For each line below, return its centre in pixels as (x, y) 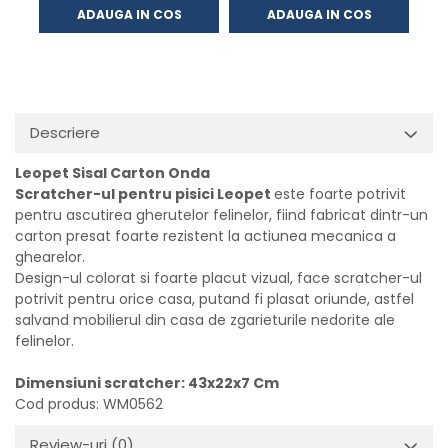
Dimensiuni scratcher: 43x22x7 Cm (147, 382)
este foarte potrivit (340, 193)
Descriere (65, 132)
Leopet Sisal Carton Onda (114, 172)
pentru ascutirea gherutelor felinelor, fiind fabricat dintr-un (221, 214)
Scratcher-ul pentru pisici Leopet (144, 193)
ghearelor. (52, 256)
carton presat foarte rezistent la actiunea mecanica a (205, 235)
